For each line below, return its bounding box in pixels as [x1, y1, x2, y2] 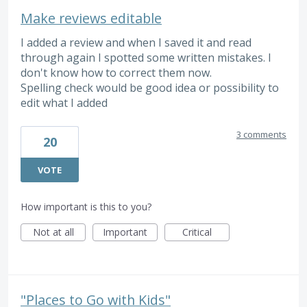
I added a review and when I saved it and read [21, 35, 251, 51]
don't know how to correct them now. [21, 65, 212, 81]
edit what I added [21, 95, 108, 111]
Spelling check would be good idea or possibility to [21, 80, 279, 96]
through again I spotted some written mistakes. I [21, 50, 271, 66]
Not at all [32, 225, 74, 238]
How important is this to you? [21, 199, 151, 213]
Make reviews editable [21, 9, 162, 28]
